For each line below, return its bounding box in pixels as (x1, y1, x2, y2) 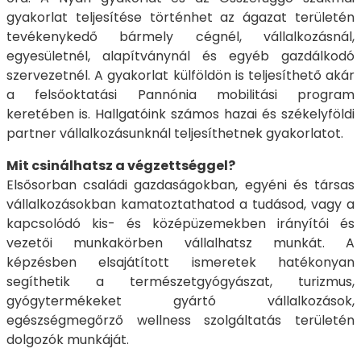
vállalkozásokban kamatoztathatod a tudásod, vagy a (6, 195, 355, 214)
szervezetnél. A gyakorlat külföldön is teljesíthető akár (6, 66, 355, 85)
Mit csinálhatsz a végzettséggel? (6, 156, 235, 176)
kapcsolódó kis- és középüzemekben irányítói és (6, 214, 355, 234)
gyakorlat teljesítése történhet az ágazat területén (6, 8, 355, 27)
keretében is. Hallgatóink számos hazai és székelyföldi (6, 105, 355, 124)
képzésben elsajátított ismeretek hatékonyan (6, 253, 355, 272)
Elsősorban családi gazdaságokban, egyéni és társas (6, 176, 355, 195)
